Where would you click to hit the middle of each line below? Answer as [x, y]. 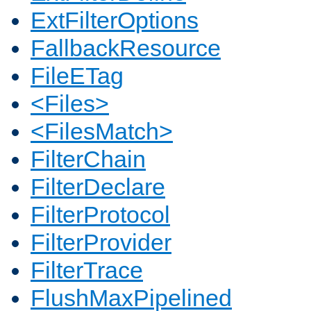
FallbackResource [126, 48]
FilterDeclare [98, 187]
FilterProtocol [100, 215]
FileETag [77, 76]
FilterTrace [87, 270]
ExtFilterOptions [115, 20]
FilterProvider [101, 243]
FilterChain [88, 159]
